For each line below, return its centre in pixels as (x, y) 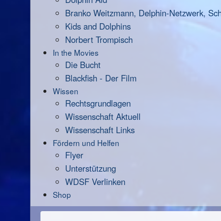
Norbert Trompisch (99, 39)
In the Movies (76, 52)
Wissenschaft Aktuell (103, 116)
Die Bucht (83, 65)
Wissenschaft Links (100, 130)
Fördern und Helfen (86, 143)
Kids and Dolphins (98, 26)
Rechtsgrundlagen (98, 103)
